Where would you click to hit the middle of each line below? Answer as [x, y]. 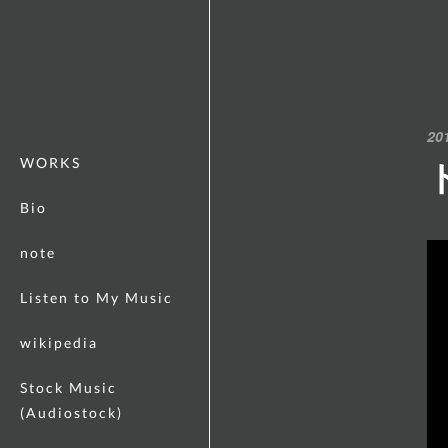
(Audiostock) [71, 412]
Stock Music [68, 387]
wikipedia [59, 342]
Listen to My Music [96, 297]
